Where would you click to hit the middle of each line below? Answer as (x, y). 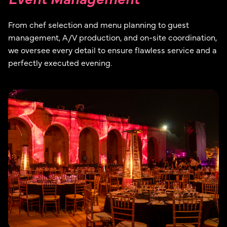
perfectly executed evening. (60, 62)
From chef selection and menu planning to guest (99, 24)
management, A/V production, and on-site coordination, (112, 37)
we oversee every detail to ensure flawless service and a (112, 49)
